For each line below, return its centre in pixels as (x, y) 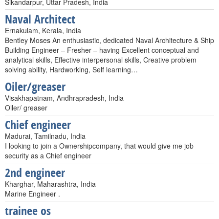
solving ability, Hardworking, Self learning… (71, 69)
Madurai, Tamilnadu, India (45, 136)
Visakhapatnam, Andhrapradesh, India (64, 98)
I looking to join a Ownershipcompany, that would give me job (99, 146)
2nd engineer (35, 173)
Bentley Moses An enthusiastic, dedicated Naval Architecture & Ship (109, 40)
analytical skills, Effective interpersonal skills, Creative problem (101, 60)
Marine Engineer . (33, 194)
